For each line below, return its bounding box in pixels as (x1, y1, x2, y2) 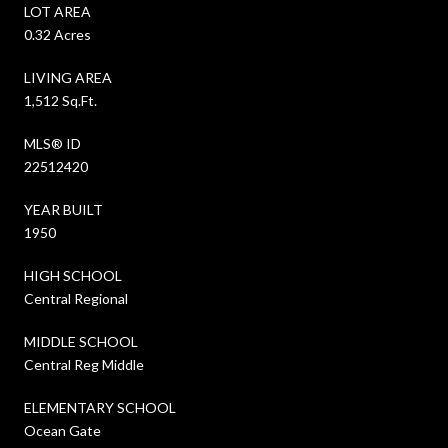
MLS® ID (24, 134, 81, 152)
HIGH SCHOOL (24, 266, 122, 284)
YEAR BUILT (24, 200, 103, 218)
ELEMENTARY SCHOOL (24, 398, 176, 416)
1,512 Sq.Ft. (24, 91, 97, 109)
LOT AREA (24, 2, 91, 20)
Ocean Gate (24, 421, 101, 439)
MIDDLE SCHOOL (24, 332, 138, 350)
